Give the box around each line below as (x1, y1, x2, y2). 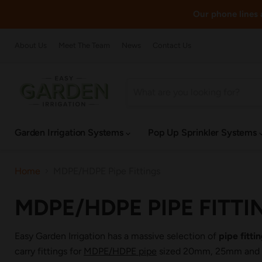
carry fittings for (15, 245, 84, 257)
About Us (15, 41, 47, 50)
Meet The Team (58, 41, 110, 50)
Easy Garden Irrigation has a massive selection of (15, 230, 219, 242)
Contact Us (153, 41, 191, 50)
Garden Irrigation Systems (15, 126, 126, 138)
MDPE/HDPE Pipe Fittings (53, 165, 160, 177)
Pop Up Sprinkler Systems (147, 126, 259, 138)
